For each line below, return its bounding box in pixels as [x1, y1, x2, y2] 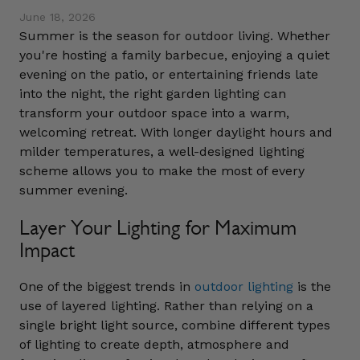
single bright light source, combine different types [19, 317, 330, 333]
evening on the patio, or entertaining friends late [19, 67, 318, 82]
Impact [19, 238, 75, 262]
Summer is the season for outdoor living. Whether [19, 28, 330, 43]
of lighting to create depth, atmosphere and [19, 337, 289, 352]
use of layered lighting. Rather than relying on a [19, 298, 313, 313]
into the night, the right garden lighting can [19, 86, 286, 101]
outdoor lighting [194, 279, 293, 294]
